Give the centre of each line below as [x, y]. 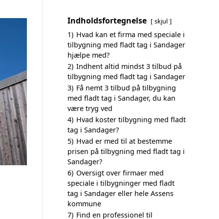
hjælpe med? [88, 55]
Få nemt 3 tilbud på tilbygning [126, 88]
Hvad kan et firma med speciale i [131, 34]
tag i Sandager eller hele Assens [120, 193]
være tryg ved [90, 108]
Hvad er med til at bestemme [124, 141]
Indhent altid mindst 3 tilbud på [129, 66]
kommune [84, 204]
